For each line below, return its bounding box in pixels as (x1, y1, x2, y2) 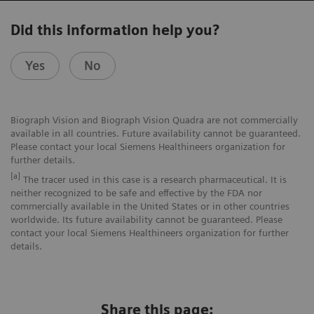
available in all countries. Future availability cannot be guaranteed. (11, 127, 301, 139)
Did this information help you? (11, 21, 219, 39)
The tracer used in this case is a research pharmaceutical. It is (20, 173, 287, 185)
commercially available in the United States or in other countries (11, 200, 289, 212)
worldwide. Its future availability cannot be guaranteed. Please (11, 213, 282, 225)
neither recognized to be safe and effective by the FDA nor (11, 186, 262, 198)
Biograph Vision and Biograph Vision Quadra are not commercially (11, 114, 298, 125)
